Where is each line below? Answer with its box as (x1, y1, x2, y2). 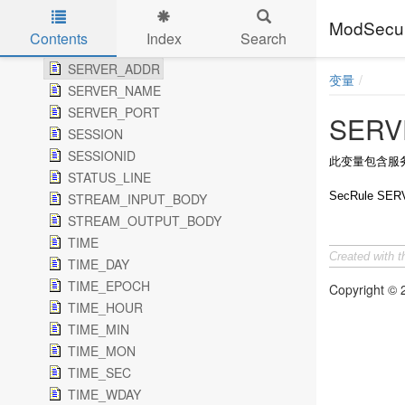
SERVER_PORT (68, 103, 160, 121)
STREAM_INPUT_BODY (68, 190, 207, 208)
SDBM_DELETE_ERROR (68, 38, 212, 56)
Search (240, 27, 287, 49)
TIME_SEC (68, 363, 131, 381)
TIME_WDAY (68, 385, 141, 403)
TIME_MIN (68, 320, 129, 338)
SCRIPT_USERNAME (68, 16, 192, 34)
